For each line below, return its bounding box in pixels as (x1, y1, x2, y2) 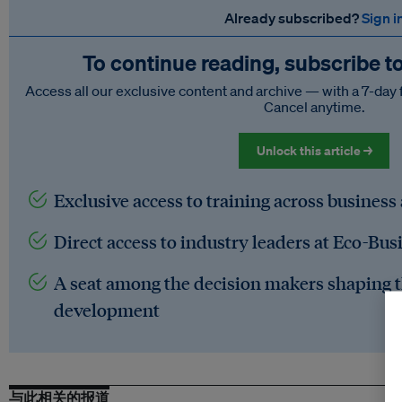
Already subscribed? (223, 9, 362, 28)
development (54, 298, 160, 322)
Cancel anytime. (263, 98, 365, 117)
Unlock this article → (256, 142, 372, 160)
